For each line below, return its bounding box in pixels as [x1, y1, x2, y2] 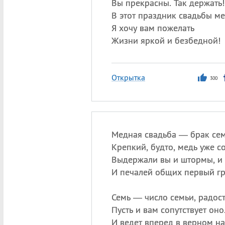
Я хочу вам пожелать [111, 22, 194, 34]
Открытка [111, 72, 145, 82]
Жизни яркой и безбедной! [111, 35, 220, 46]
